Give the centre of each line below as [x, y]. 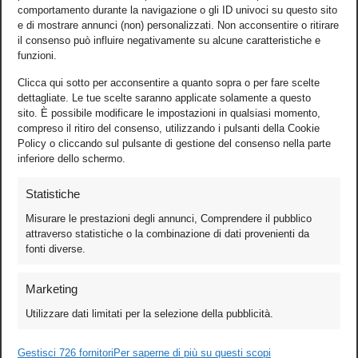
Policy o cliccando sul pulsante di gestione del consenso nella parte [174, 143]
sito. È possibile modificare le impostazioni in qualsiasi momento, [169, 113]
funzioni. [37, 56]
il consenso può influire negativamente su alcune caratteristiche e [169, 41]
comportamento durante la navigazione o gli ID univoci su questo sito [177, 10]
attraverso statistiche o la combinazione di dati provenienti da [167, 234]
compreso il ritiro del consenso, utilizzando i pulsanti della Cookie [169, 128]
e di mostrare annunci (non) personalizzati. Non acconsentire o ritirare [178, 26]
